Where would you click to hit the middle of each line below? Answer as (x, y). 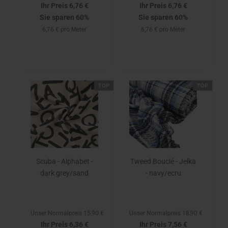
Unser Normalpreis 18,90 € (166, 213)
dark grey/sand (64, 173)
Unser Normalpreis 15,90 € (67, 213)
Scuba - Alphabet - (64, 161)
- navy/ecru (163, 173)
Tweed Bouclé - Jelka (163, 161)
